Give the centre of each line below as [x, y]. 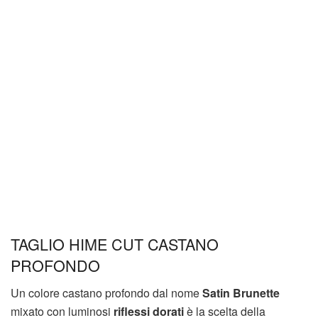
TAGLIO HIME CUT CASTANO [115, 244]
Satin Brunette [241, 293]
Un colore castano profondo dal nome [106, 293]
